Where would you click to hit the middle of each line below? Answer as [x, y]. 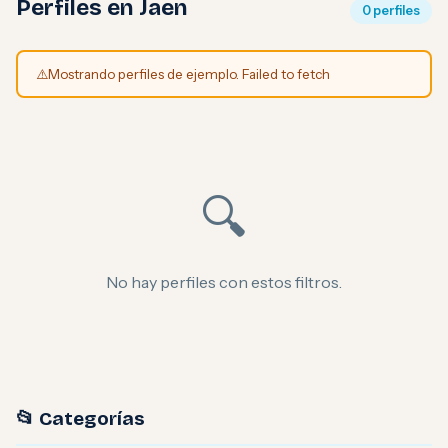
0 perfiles [391, 10]
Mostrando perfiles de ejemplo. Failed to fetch [188, 73]
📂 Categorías [80, 418]
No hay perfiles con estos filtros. [224, 282]
